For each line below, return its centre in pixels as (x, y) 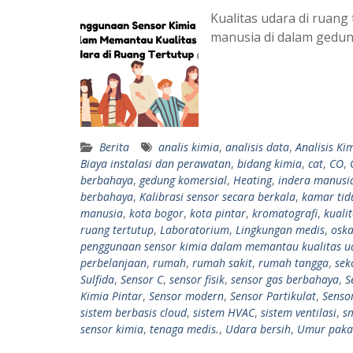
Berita (114, 147)
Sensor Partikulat (273, 295)
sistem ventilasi (299, 312)
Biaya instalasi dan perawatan (156, 163)
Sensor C (142, 279)
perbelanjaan (113, 262)
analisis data (257, 147)
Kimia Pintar (111, 295)
